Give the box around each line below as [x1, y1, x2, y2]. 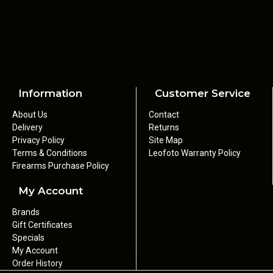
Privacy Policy [12, 135, 65, 145]
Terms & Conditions [12, 148, 87, 158]
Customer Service [155, 87, 250, 99]
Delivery [12, 122, 43, 132]
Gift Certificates [12, 220, 73, 230]
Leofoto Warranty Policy [149, 148, 241, 158]
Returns [149, 122, 179, 132]
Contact [149, 110, 179, 119]
